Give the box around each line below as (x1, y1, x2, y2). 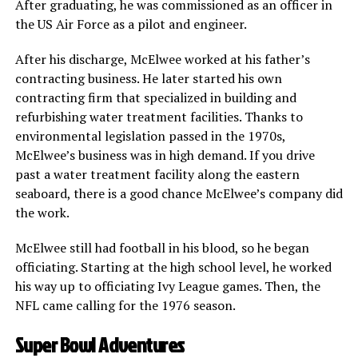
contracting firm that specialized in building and (14, 89, 296, 107)
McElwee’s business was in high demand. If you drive (14, 146, 315, 165)
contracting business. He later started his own (14, 70, 282, 88)
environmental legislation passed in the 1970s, (14, 127, 285, 145)
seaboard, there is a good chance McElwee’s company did (14, 185, 343, 203)
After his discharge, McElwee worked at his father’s (14, 50, 310, 69)
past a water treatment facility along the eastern (14, 165, 300, 184)
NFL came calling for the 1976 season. (14, 296, 236, 315)
